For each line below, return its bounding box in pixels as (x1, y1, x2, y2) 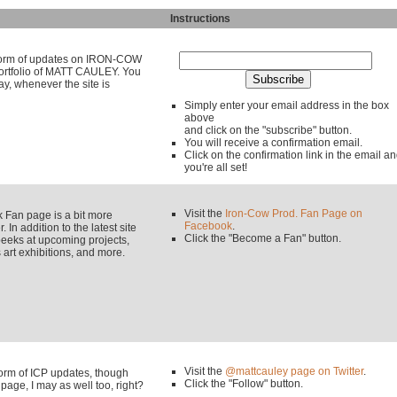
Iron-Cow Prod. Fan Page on (225, 207, 362, 220)
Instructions (149, 12, 230, 25)
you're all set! (184, 161, 247, 174)
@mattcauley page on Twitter (225, 365, 363, 378)
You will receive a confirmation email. (184, 136, 362, 149)
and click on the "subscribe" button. (184, 124, 352, 136)
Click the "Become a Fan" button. (184, 232, 341, 245)
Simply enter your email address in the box (184, 99, 389, 112)
